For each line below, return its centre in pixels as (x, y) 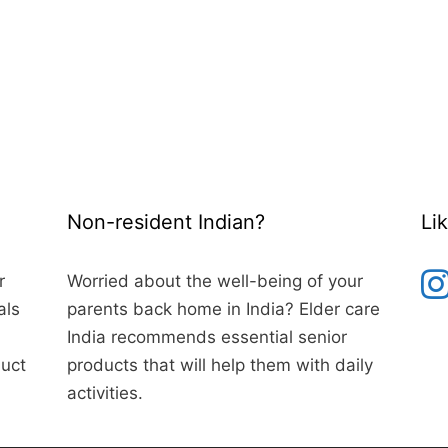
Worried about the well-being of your (215, 281)
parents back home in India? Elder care (224, 309)
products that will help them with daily (220, 365)
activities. (105, 393)
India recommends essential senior (207, 337)
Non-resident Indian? (166, 222)
